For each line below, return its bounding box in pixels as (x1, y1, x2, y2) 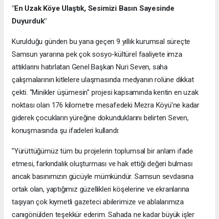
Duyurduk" (12, 16, 47, 25)
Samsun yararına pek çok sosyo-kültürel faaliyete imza (12, 49, 182, 59)
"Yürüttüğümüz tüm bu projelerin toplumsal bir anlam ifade (12, 146, 194, 155)
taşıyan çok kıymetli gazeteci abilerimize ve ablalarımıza (12, 197, 184, 206)
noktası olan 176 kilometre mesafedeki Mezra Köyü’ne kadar (12, 100, 200, 109)
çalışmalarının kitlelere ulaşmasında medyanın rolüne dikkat (12, 75, 194, 84)
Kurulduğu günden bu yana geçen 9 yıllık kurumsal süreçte (12, 37, 191, 46)
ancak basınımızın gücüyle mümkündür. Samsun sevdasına (12, 172, 194, 181)
